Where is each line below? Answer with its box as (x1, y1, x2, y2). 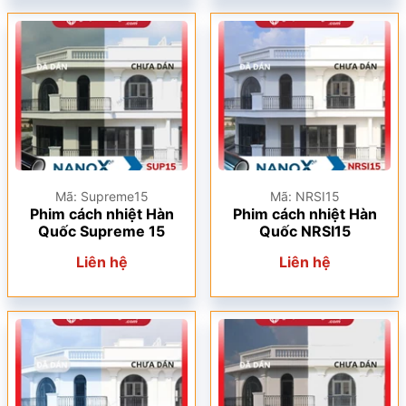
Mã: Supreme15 (54, 188, 149, 204)
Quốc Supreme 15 (38, 222, 165, 240)
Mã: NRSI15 (269, 188, 340, 204)
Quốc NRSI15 (258, 222, 351, 240)
